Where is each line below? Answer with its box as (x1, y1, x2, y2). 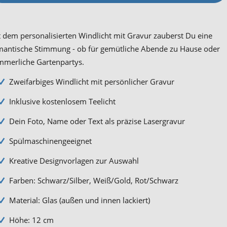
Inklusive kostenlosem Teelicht (9, 96, 116, 106)
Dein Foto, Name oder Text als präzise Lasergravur (9, 116, 185, 126)
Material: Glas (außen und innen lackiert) (9, 195, 150, 205)
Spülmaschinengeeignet (9, 135, 92, 146)
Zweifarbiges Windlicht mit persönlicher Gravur (9, 76, 174, 87)
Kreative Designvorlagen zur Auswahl (9, 155, 139, 166)
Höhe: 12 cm (9, 214, 54, 225)
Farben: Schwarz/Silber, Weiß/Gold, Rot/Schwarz (9, 175, 178, 185)
